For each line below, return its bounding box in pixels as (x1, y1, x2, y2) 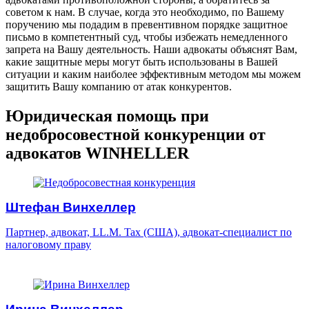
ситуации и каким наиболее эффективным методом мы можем (6, 68, 301, 80)
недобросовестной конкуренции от (6, 125, 266, 143)
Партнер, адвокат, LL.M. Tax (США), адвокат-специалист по (6, 226, 292, 238)
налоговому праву (6, 238, 91, 250)
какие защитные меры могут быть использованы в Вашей (6, 55, 278, 68)
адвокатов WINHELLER (6, 143, 189, 162)
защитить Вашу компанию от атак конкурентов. (6, 80, 232, 92)
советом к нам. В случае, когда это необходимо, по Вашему (6, 6, 284, 18)
